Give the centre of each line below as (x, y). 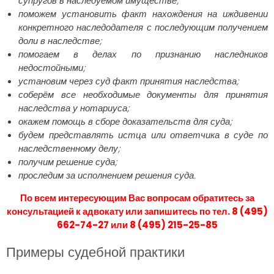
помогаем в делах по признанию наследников (143, 54)
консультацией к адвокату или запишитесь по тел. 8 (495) (137, 211)
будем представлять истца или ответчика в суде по (143, 135)
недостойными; (52, 67)
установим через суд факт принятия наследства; (128, 81)
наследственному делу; (69, 148)
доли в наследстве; (60, 40)
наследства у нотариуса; (74, 108)
